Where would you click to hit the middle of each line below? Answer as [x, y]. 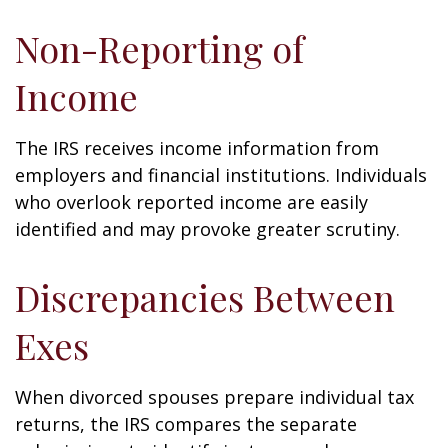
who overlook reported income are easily [191, 202]
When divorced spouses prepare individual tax [214, 397]
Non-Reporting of [159, 48]
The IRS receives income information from [197, 148]
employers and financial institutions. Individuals [221, 175]
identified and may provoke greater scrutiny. [207, 229]
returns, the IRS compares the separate [186, 424]
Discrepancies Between [205, 297]
